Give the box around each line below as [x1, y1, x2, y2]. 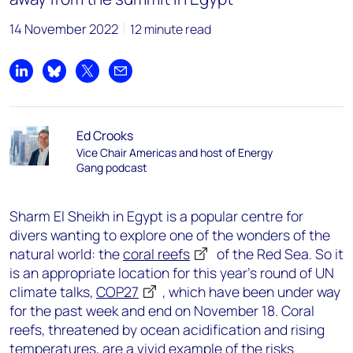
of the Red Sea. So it [214, 244, 344, 263]
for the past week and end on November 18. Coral [9, 301, 314, 320]
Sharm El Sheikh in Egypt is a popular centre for [9, 206, 303, 225]
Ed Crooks [76, 127, 133, 144]
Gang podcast [76, 160, 147, 175]
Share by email [119, 70, 201, 88]
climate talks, [9, 282, 96, 301]
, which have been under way [162, 282, 340, 301]
